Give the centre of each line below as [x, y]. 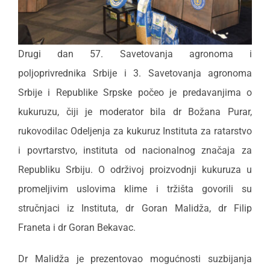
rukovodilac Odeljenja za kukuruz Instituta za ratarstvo [135, 131]
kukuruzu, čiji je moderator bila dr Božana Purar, [135, 112]
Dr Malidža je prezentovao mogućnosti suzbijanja [135, 259]
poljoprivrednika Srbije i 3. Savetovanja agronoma [135, 74]
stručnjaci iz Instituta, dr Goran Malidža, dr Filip [135, 209]
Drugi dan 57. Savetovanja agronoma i [135, 54]
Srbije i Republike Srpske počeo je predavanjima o [135, 93]
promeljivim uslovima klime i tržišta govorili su [135, 189]
